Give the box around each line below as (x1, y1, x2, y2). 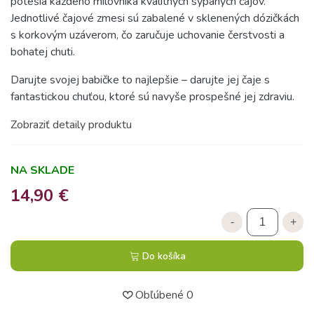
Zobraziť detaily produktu (11, 117, 132, 132)
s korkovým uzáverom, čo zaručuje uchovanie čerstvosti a (11, 27, 285, 43)
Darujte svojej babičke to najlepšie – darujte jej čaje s (11, 72, 270, 88)
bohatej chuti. (11, 44, 75, 60)
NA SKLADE (11, 163, 74, 178)
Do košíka (142, 250, 186, 264)
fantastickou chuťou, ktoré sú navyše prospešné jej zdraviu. (11, 89, 294, 104)
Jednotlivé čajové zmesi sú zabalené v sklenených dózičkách (11, 11, 299, 26)
